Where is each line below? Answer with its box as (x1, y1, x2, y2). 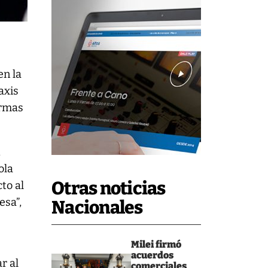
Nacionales (51, 197, 143, 218)
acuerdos (130, 249, 173, 261)
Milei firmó (130, 239, 181, 250)
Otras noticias (51, 178, 166, 199)
